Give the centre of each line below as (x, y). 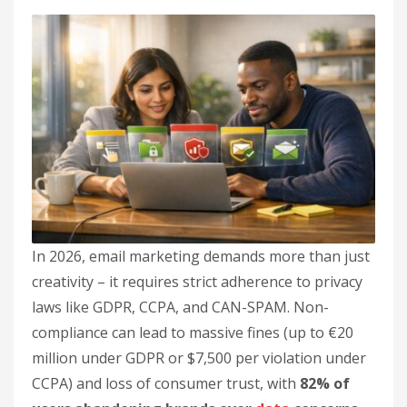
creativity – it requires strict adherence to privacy (197, 282)
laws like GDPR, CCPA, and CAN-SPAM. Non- (180, 307)
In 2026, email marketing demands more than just (201, 256)
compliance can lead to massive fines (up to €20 (193, 333)
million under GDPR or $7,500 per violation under (199, 358)
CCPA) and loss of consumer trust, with (166, 383)
